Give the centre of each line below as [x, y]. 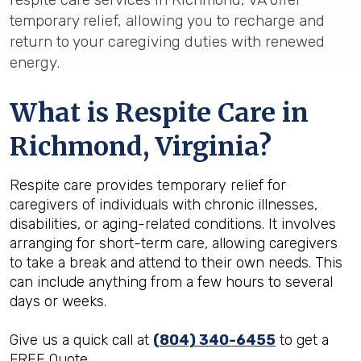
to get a [302, 340]
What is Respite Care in [159, 112]
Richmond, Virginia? [141, 146]
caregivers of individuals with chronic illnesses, [164, 204]
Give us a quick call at [81, 340]
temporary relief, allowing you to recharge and [167, 20]
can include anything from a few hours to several [171, 282]
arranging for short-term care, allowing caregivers [174, 243]
